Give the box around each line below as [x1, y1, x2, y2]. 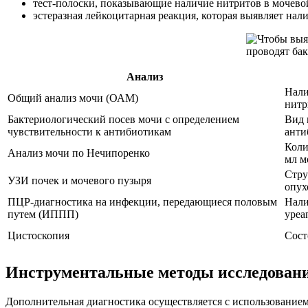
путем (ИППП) [8, 208, 78, 220]
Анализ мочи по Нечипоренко [8, 146, 150, 159]
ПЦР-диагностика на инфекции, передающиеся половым [8, 195, 277, 208]
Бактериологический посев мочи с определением [8, 113, 239, 125]
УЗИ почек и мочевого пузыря [8, 174, 151, 186]
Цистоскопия [8, 229, 69, 241]
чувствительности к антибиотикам [8, 125, 171, 137]
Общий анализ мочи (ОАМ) [8, 91, 138, 104]
